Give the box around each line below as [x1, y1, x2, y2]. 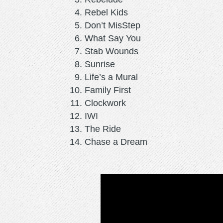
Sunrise [85, 59, 115, 69]
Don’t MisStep [85, 20, 143, 30]
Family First [85, 85, 133, 95]
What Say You [85, 33, 143, 43]
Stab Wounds [85, 46, 141, 56]
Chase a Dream [85, 136, 147, 147]
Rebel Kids [85, 7, 128, 17]
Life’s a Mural [85, 72, 140, 82]
